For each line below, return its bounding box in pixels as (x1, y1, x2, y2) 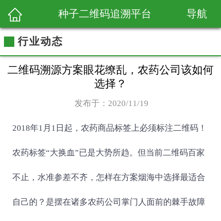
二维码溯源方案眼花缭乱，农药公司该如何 (7, 64, 214, 76)
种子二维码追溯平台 (58, 8, 151, 20)
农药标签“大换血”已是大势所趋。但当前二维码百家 (12, 148, 205, 157)
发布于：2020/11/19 (74, 99, 149, 108)
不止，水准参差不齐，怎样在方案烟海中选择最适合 (12, 173, 205, 182)
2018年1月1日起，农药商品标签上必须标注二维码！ (12, 123, 207, 133)
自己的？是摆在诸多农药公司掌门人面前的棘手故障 (12, 197, 205, 207)
